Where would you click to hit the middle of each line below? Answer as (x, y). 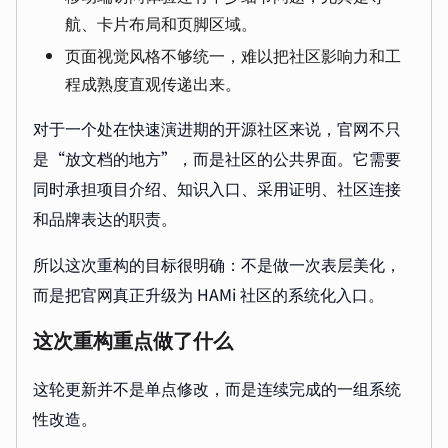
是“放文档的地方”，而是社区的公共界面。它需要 (217, 158)
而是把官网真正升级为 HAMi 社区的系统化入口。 (208, 294)
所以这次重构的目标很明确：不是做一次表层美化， (217, 264)
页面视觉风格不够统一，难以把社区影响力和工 (233, 55)
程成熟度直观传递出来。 (153, 83)
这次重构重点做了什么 (133, 341)
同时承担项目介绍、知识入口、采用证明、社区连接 (217, 188)
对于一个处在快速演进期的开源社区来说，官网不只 (217, 128)
